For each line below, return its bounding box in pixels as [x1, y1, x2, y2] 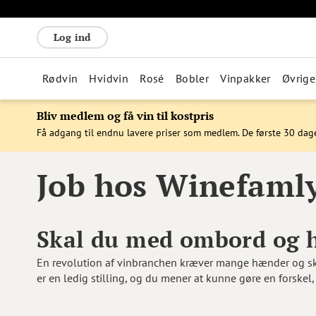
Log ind [54, 30, 91, 44]
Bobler [175, 71, 209, 85]
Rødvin [42, 71, 78, 85]
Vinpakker [220, 71, 271, 85]
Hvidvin [89, 71, 129, 85]
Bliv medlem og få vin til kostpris [37, 108, 214, 123]
